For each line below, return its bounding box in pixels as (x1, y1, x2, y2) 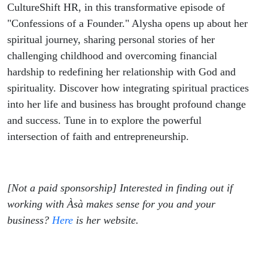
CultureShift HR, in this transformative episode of (7, 1, 225, 14)
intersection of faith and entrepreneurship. (7, 130, 189, 143)
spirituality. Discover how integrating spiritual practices (7, 82, 249, 95)
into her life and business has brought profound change (7, 98, 246, 111)
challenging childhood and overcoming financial (7, 50, 217, 62)
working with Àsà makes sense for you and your (7, 198, 215, 211)
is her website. (73, 214, 139, 227)
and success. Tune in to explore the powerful (7, 114, 202, 127)
